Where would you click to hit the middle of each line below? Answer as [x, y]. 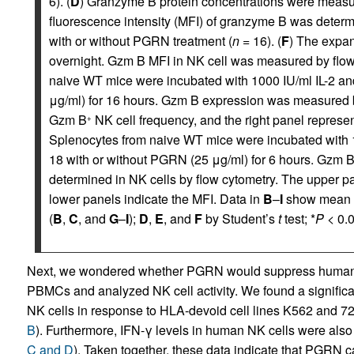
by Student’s [240, 219]
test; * [298, 219]
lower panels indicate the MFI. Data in [156, 199]
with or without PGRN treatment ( [140, 41]
